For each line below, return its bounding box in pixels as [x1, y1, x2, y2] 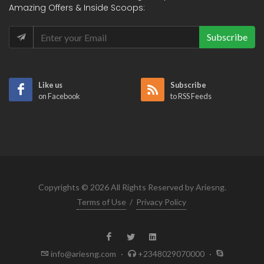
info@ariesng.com [49, 249, 118, 259]
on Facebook [38, 91, 80, 101]
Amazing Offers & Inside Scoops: [9, 2, 145, 14]
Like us [38, 80, 62, 90]
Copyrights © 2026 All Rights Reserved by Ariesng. [38, 182, 226, 192]
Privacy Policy [136, 197, 186, 207]
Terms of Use [76, 197, 126, 207]
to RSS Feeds [170, 91, 212, 101]
